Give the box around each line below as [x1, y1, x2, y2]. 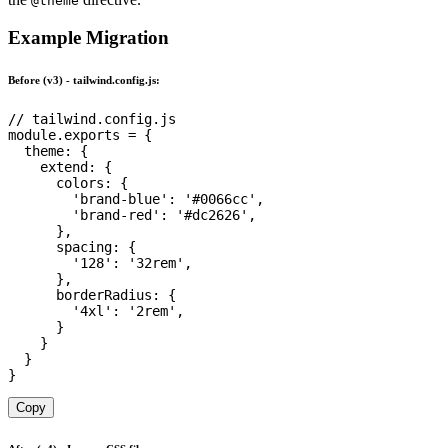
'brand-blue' [72, 191, 168, 208]
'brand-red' [72, 207, 160, 224]
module [8, 127, 56, 144]
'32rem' [128, 255, 184, 272]
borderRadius [56, 287, 152, 304]
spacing [56, 239, 112, 256]
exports [64, 127, 128, 144]
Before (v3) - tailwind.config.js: [8, 74, 160, 87]
